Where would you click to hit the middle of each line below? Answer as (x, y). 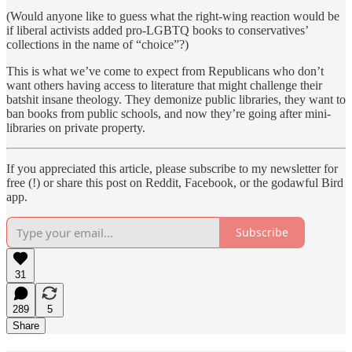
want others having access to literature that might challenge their (164, 85)
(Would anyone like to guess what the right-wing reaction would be (173, 16)
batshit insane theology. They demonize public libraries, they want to (176, 99)
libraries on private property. (76, 127)
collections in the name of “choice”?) (97, 44)
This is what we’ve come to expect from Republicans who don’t (165, 71)
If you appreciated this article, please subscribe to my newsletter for (172, 168)
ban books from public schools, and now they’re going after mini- (169, 113)
